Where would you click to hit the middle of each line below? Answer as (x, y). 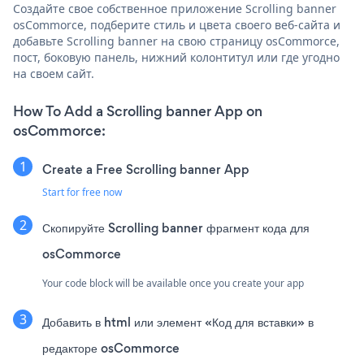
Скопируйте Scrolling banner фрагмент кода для (176, 228)
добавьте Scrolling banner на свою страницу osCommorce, (176, 41)
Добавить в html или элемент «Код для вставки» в (178, 323)
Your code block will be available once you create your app (173, 284)
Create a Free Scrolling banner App (146, 170)
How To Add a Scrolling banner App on (138, 112)
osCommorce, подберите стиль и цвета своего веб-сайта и (177, 25)
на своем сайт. (54, 74)
